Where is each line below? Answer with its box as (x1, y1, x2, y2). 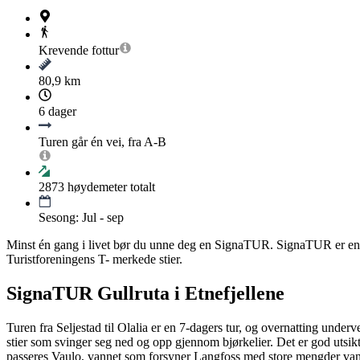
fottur (92, 43, 119, 58)
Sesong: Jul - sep (39, 211, 124, 225)
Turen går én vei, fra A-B (39, 135, 166, 149)
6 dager (39, 104, 76, 119)
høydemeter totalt (64, 180, 155, 194)
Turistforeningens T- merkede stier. (6, 252, 182, 267)
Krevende (39, 43, 88, 58)
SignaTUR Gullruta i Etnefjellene (6, 282, 284, 304)
